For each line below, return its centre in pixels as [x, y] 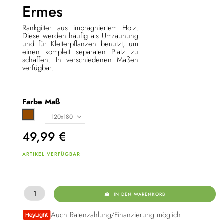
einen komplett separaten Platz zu [80, 52]
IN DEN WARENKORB [140, 194]
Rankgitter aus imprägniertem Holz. [80, 28]
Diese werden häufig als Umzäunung [80, 36]
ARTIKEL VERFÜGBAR [51, 154]
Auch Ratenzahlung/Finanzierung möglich [115, 215]
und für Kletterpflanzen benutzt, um [80, 44]
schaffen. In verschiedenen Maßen [80, 60]
